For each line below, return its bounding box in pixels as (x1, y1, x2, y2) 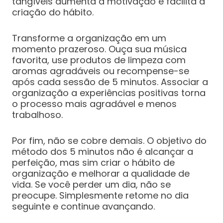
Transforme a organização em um (11, 32, 166, 45)
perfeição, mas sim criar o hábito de (11, 156, 175, 169)
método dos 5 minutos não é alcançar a (11, 145, 193, 158)
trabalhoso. (11, 109, 63, 121)
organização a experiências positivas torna (11, 87, 206, 100)
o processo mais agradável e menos (11, 98, 177, 111)
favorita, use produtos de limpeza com (11, 54, 186, 67)
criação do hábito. (11, 6, 94, 19)
